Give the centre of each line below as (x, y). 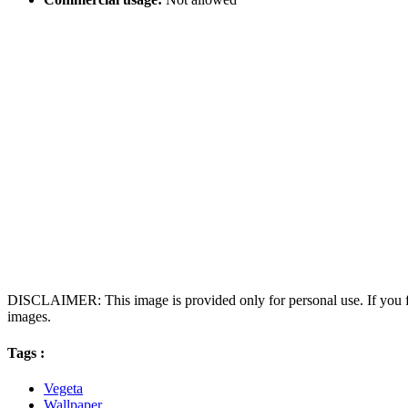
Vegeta (63, 388)
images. (29, 317)
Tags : (26, 352)
